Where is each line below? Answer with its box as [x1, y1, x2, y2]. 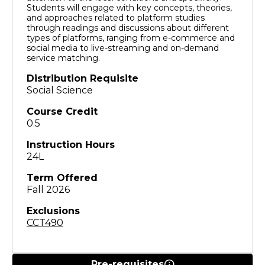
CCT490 [27, 216, 63, 228]
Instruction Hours [27, 138, 115, 150]
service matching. [27, 52, 100, 63]
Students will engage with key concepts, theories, [27, 2, 232, 13]
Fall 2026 [27, 183, 70, 195]
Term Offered [27, 172, 98, 183]
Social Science [27, 84, 93, 96]
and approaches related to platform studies [27, 12, 205, 23]
